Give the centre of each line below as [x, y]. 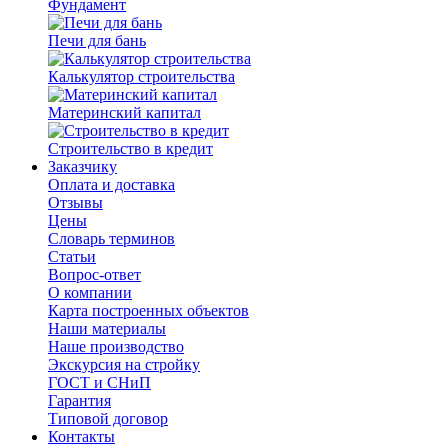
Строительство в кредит [130, 148]
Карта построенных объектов [148, 310]
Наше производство [116, 346]
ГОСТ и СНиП [99, 382]
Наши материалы [107, 328]
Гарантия [79, 400]
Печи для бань [97, 40]
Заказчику [82, 166]
